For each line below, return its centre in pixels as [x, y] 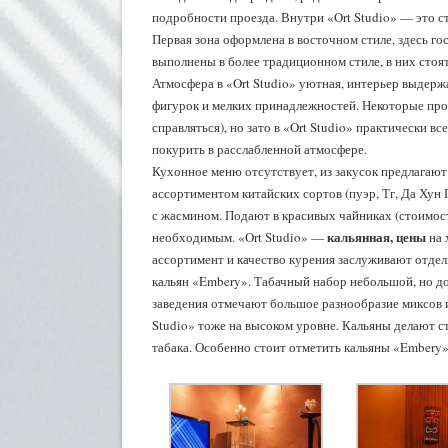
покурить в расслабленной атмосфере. [259, 149]
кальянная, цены [376, 236]
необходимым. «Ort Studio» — [239, 237]
